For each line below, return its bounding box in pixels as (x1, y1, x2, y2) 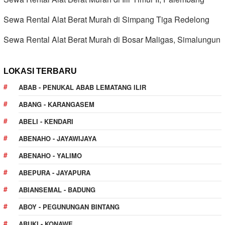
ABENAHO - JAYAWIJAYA (19, 134, 96, 143)
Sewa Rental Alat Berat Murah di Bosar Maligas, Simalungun (4, 34, 220, 45)
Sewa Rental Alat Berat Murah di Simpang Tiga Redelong (4, 14, 209, 25)
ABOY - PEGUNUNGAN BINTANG (19, 202, 120, 211)
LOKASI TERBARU (4, 67, 77, 75)
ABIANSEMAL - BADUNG (19, 185, 95, 194)
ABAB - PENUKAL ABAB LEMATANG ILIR (19, 82, 146, 92)
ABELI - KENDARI (19, 117, 73, 126)
